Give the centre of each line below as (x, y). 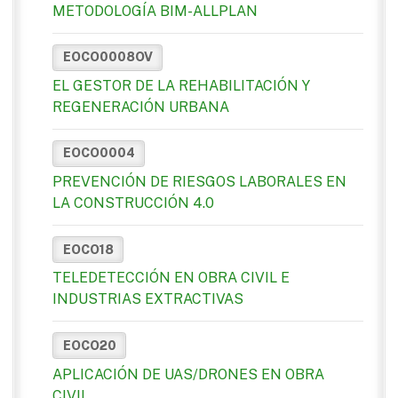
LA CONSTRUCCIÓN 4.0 (133, 203)
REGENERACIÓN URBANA (141, 107)
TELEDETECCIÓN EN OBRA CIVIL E (171, 278)
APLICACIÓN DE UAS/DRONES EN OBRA (188, 374)
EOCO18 (88, 249)
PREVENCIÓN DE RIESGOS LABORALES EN (199, 182)
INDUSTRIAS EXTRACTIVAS (148, 299)
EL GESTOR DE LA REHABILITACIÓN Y (181, 85)
